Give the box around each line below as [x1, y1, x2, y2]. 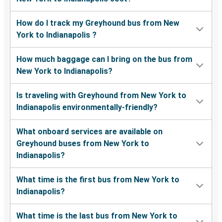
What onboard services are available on [16, 127, 163, 137]
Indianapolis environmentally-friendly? [16, 103, 158, 112]
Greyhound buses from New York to [16, 139, 149, 149]
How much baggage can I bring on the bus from [16, 55, 192, 64]
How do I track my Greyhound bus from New [16, 18, 179, 28]
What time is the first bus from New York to [16, 175, 179, 185]
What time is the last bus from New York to [16, 211, 177, 221]
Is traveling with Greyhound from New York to [16, 91, 186, 101]
